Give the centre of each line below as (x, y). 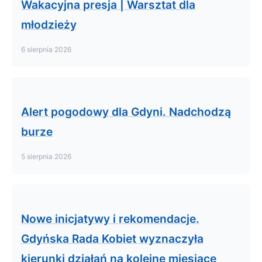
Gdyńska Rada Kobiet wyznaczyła (112, 239)
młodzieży (49, 25)
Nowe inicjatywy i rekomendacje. (110, 219)
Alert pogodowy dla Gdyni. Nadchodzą (126, 112)
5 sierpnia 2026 (46, 156)
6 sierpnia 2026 (46, 49)
